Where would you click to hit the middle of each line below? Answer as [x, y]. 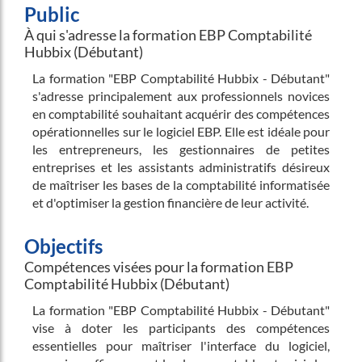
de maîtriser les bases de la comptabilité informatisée [181, 185]
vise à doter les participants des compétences [181, 328]
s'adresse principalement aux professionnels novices [181, 96]
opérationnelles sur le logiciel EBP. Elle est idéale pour [181, 131]
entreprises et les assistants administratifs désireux [181, 167]
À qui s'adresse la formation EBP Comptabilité [168, 35]
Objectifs [63, 246]
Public [52, 14]
